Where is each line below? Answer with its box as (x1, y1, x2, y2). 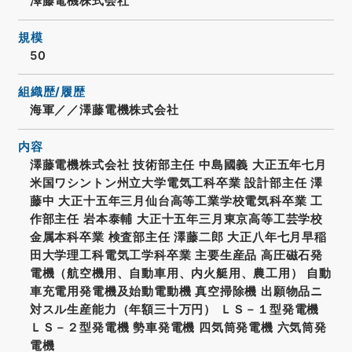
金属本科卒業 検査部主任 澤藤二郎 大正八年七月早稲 (29, 229, 327, 244)
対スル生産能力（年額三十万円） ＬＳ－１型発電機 (29, 302, 320, 317)
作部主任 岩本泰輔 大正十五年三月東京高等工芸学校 (29, 211, 323, 226)
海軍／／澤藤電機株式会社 (29, 103, 179, 118)
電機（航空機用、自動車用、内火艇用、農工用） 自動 (29, 266, 332, 280)
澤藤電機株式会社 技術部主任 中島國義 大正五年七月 (29, 157, 327, 172)
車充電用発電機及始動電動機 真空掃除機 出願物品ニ (29, 284, 323, 299)
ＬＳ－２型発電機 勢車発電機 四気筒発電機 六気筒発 (29, 320, 327, 335)
